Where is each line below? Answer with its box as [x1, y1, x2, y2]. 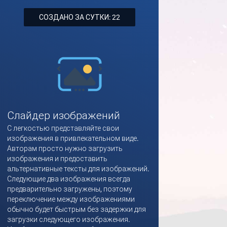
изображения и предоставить [7, 155, 107, 163]
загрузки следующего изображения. [7, 215, 130, 223]
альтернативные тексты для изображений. [7, 165, 149, 173]
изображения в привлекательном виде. [7, 134, 139, 142]
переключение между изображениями [7, 195, 135, 203]
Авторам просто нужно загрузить [7, 144, 123, 153]
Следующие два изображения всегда [7, 175, 130, 183]
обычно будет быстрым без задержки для [7, 205, 146, 213]
